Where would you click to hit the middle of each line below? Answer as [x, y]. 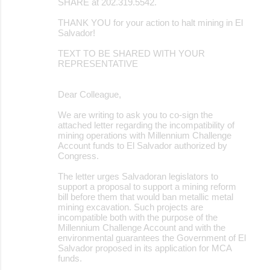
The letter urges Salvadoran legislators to [138, 176]
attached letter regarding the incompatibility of [146, 125]
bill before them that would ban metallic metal [146, 196]
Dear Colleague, [89, 94]
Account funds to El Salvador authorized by [143, 145]
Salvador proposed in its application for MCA [145, 248]
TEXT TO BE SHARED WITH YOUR [131, 53]
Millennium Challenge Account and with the [142, 227]
